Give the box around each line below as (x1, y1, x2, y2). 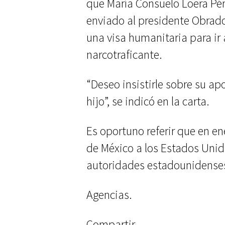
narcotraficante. (86, 47, 162, 62)
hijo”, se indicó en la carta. (86, 93, 209, 109)
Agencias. (86, 187, 132, 202)
